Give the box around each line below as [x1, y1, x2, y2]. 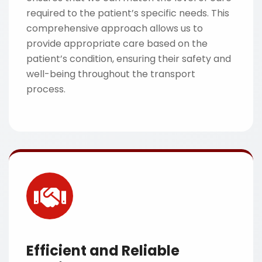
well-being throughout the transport [26, 67, 195, 81]
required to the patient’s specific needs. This [26, 6, 229, 20]
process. [26, 82, 65, 96]
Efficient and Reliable [26, 241, 180, 260]
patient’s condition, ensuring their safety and [26, 52, 231, 65]
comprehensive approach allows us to [26, 22, 203, 35]
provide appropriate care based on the [26, 37, 208, 50]
